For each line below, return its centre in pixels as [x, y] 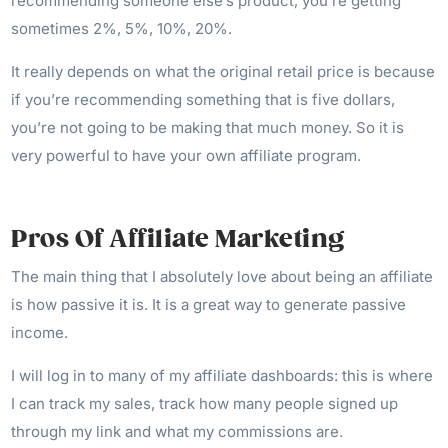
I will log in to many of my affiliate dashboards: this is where [222, 375]
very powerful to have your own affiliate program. [186, 155]
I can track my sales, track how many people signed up [205, 403]
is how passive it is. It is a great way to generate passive [209, 304]
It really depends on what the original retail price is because [223, 71]
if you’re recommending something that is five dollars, [203, 99]
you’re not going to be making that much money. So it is [208, 127]
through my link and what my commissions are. [177, 431]
